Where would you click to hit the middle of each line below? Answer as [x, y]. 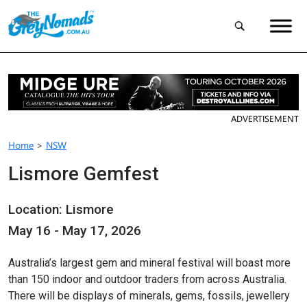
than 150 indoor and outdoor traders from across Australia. [147, 279]
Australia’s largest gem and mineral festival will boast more [149, 262]
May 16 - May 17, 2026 [75, 230]
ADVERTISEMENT [265, 118]
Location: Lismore [61, 209]
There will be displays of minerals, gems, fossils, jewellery [149, 295]
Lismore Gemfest [84, 173]
